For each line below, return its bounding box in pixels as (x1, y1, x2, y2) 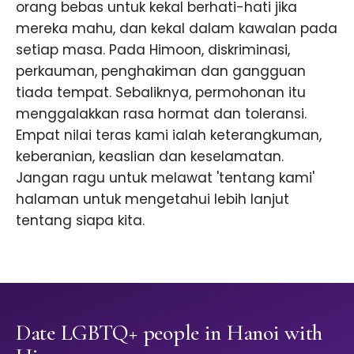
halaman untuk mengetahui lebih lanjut (16, 190, 289, 209)
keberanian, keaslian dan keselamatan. (16, 147, 284, 167)
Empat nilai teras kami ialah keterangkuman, (16, 126, 322, 145)
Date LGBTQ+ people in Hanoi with (16, 319, 323, 347)
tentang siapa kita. (16, 211, 145, 231)
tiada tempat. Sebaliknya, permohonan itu (16, 83, 306, 103)
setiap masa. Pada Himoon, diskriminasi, (16, 40, 290, 60)
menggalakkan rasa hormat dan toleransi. (16, 104, 307, 124)
